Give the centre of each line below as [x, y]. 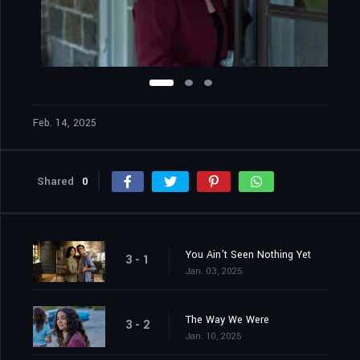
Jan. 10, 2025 [213, 337]
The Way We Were [227, 320]
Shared [55, 182]
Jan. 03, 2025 [214, 272]
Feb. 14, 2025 [65, 123]
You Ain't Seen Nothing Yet [248, 255]
